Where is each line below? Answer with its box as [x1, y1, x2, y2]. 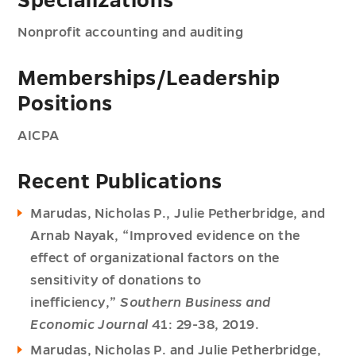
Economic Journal [30, 318, 153, 332]
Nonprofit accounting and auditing [17, 25, 244, 40]
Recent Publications [17, 171, 222, 193]
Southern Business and [120, 296, 271, 310]
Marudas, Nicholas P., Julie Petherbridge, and [30, 207, 326, 221]
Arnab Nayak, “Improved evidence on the [30, 229, 300, 243]
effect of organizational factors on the [30, 251, 280, 265]
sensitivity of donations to [30, 273, 202, 288]
